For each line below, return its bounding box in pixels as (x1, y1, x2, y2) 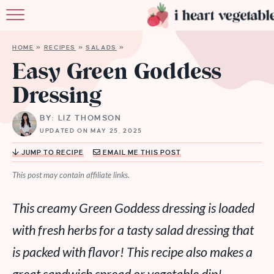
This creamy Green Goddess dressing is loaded (12, 200, 254, 216)
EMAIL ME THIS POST (101, 149, 181, 156)
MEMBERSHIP (180, 114, 248, 124)
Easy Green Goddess (12, 57, 221, 89)
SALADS (86, 44, 117, 51)
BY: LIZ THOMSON (40, 114, 122, 122)
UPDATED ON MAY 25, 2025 (40, 127, 143, 134)
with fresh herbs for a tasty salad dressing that (12, 222, 254, 238)
